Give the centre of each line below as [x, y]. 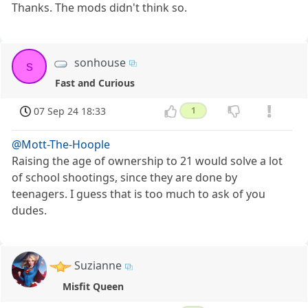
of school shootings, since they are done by [125, 178]
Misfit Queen [93, 286]
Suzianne [98, 266]
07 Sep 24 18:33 [70, 111]
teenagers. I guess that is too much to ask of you [139, 194]
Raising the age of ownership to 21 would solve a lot [147, 161]
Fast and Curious [95, 83]
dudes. [30, 211]
